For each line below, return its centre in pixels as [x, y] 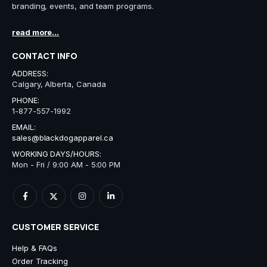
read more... [36, 32]
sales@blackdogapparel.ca [63, 138]
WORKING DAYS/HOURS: [57, 154]
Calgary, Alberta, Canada [59, 84]
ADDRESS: [30, 74]
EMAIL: [24, 127]
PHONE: [26, 100]
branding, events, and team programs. [83, 6]
